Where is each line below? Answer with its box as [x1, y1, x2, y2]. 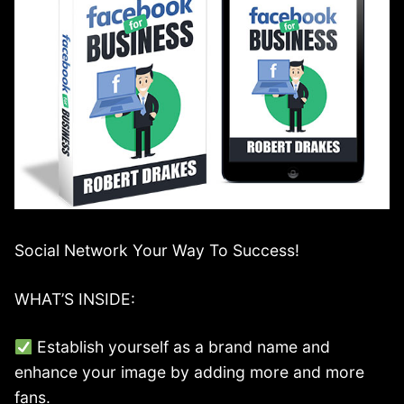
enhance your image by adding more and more [14, 363, 364, 382]
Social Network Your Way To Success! [14, 240, 299, 260]
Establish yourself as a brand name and [32, 337, 331, 357]
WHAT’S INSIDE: [14, 289, 135, 308]
